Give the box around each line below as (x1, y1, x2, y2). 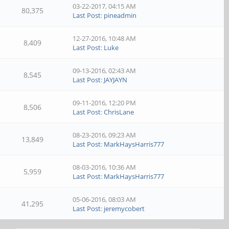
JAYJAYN (104, 75, 128, 84)
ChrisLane (104, 107, 134, 117)
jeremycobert (104, 204, 145, 213)
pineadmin (104, 11, 137, 20)
